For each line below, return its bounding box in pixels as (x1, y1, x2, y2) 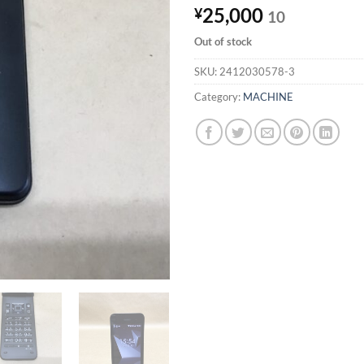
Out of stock (194, 34, 252, 48)
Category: (194, 89, 243, 103)
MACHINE (243, 89, 293, 103)
